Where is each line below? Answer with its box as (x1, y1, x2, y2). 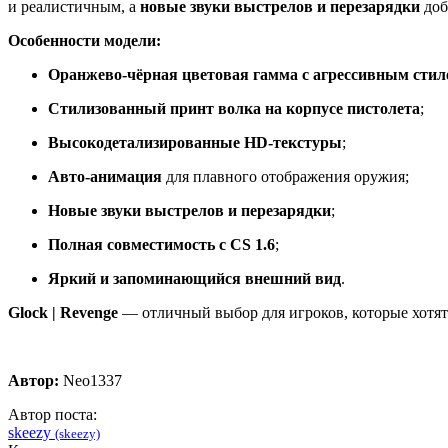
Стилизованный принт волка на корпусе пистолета (48, 100, 420, 118)
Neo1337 (59, 372, 122, 390)
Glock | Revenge (8, 304, 118, 322)
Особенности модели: (8, 32, 161, 50)
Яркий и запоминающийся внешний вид (48, 270, 341, 288)
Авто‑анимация (48, 168, 162, 186)
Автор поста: (8, 406, 97, 424)
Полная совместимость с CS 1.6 (48, 236, 275, 254)
